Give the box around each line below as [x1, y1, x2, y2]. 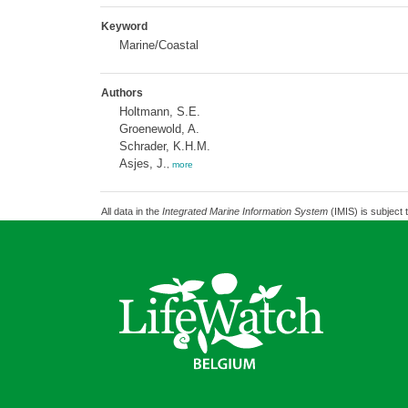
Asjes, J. [118, 157, 167, 170]
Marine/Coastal [118, 38, 199, 52]
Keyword [100, 20, 148, 33]
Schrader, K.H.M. [118, 139, 210, 153]
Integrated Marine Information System [161, 206, 328, 217]
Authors [100, 87, 143, 99]
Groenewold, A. [118, 122, 199, 136]
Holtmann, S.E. [118, 105, 200, 118]
